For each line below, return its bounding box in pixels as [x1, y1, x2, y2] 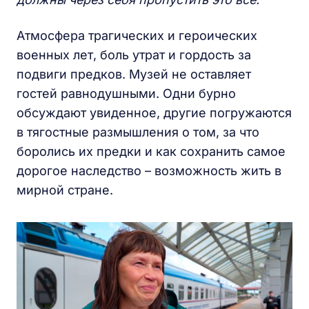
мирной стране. [17, 182, 117, 197]
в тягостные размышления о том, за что [17, 124, 259, 139]
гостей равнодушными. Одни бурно [17, 86, 236, 101]
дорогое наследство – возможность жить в [17, 163, 281, 178]
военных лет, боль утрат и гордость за [17, 47, 251, 62]
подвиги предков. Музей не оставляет [17, 66, 251, 81]
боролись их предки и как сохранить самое [17, 143, 286, 159]
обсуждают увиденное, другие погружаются [17, 105, 292, 120]
